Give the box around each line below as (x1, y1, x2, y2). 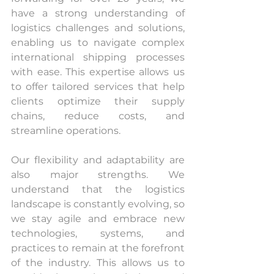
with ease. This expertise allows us (11, 65, 185, 78)
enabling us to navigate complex (11, 36, 185, 48)
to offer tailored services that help (11, 80, 185, 92)
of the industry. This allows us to (11, 256, 185, 268)
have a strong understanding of (11, 7, 185, 19)
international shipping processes (11, 51, 185, 63)
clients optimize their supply (11, 95, 185, 107)
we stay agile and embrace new (11, 212, 185, 224)
